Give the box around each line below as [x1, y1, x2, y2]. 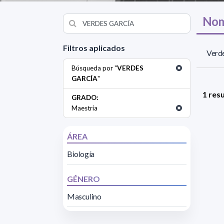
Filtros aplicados [63, 42, 125, 52]
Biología [67, 148, 94, 158]
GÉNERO [67, 173, 100, 183]
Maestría [71, 103, 97, 112]
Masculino [67, 191, 101, 201]
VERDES [117, 63, 143, 72]
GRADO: [71, 93, 98, 101]
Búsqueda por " [71, 63, 117, 72]
